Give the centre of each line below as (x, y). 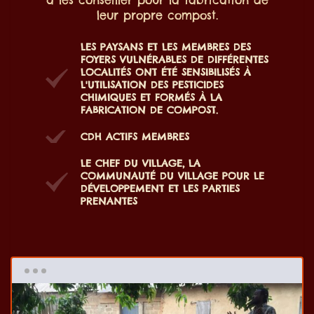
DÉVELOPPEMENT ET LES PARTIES (160, 188)
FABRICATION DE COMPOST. (149, 110)
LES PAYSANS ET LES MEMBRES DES (166, 47)
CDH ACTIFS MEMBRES (135, 136)
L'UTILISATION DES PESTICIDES (152, 84)
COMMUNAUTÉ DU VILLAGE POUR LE (172, 176)
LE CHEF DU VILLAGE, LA (141, 163)
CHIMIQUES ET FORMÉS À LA (151, 97)
